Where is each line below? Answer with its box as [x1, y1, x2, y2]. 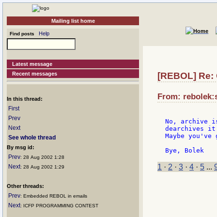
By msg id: [7, 144, 34, 150]
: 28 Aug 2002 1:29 [20, 164, 64, 170]
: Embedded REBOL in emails [20, 193, 87, 199]
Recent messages [12, 71, 58, 77]
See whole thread [8, 134, 56, 141]
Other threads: [7, 183, 44, 189]
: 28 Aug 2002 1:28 [20, 155, 64, 160]
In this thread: [7, 96, 43, 102]
